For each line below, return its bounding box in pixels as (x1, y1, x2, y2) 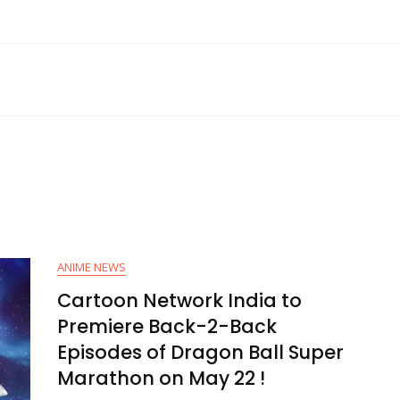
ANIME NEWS (57, 258, 126, 275)
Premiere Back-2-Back (57, 312, 277, 339)
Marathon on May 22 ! (57, 364, 265, 391)
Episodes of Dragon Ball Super (57, 338, 344, 365)
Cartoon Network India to (57, 287, 302, 313)
